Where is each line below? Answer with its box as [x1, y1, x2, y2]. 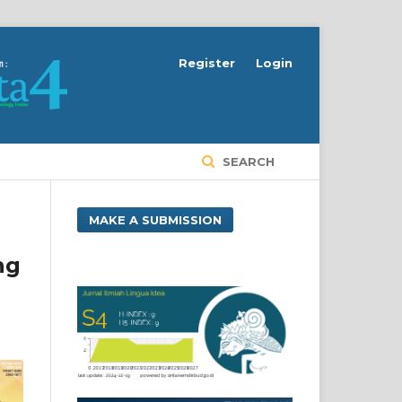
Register [179, 56, 235, 70]
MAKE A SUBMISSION [89, 212, 222, 227]
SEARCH [219, 153, 275, 169]
